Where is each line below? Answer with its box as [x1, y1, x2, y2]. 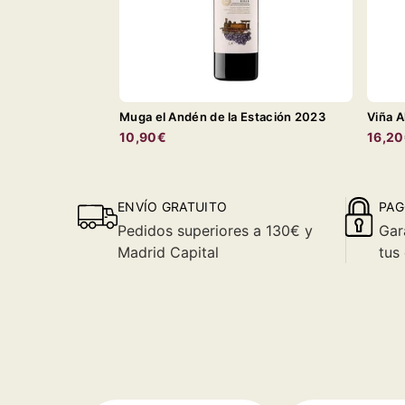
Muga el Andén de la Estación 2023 [119, 108, 325, 124]
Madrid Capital [118, 242, 219, 261]
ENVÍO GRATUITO [118, 198, 228, 214]
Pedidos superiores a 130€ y [118, 221, 313, 240]
